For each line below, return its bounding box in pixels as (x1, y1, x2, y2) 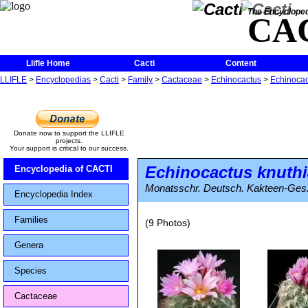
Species (14, 265, 47, 276)
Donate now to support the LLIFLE (13, 129, 124, 137)
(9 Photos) (145, 217, 190, 228)
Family (128, 75, 153, 85)
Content (225, 58, 256, 68)
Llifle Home (26, 58, 70, 68)
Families (14, 214, 48, 225)
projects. (55, 137, 82, 144)
